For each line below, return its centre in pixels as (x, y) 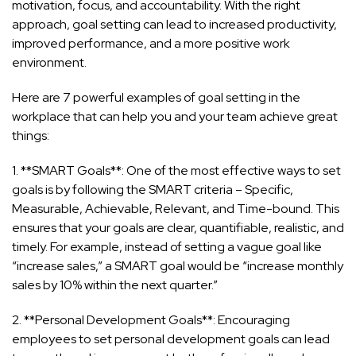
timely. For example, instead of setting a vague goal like (167, 247)
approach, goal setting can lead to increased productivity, (174, 25)
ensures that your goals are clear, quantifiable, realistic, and (178, 228)
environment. (49, 63)
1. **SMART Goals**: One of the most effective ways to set (176, 171)
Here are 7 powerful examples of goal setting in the (156, 98)
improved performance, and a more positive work (151, 44)
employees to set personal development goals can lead (171, 339)
